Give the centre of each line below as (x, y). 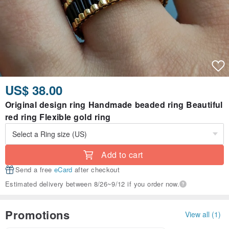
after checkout (96, 170)
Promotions (38, 214)
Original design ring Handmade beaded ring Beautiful (114, 105)
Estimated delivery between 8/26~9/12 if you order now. (92, 184)
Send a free (35, 170)
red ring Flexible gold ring (58, 117)
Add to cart (122, 155)
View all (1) (203, 214)
